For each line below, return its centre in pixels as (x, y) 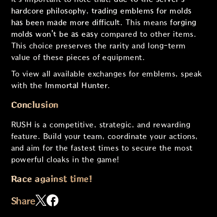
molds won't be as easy (54, 34)
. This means (145, 23)
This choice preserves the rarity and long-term (98, 46)
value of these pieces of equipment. (78, 58)
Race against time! (52, 179)
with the (28, 86)
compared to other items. (147, 34)
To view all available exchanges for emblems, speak (107, 74)
